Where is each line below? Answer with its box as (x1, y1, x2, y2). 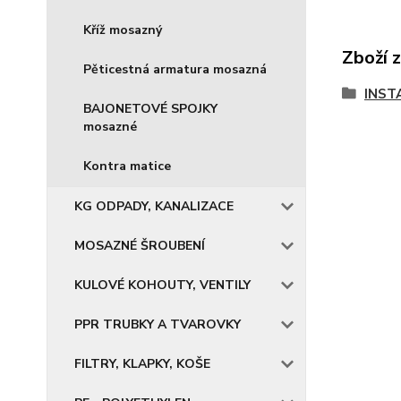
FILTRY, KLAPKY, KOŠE (74, 355, 210, 372)
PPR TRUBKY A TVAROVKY (74, 316, 241, 333)
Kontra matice (83, 158, 171, 175)
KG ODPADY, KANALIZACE (74, 198, 234, 215)
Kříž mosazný (83, 21, 162, 38)
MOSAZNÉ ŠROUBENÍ (74, 237, 205, 254)
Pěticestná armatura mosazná (83, 61, 267, 78)
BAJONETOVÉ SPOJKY (83, 100, 218, 117)
